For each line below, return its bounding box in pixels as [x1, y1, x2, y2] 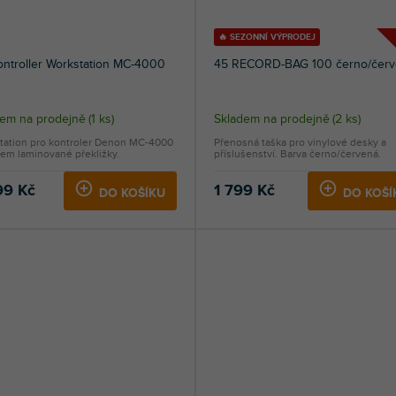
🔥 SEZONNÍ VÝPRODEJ [217, 32, 316, 43]
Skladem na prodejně [213, 111, 330, 127]
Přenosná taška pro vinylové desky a [213, 136, 386, 149]
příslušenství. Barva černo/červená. [213, 148, 381, 161]
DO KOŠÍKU [98, 186, 165, 202]
